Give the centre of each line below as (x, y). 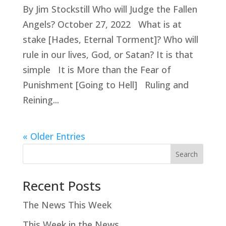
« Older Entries (54, 136)
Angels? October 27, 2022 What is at (102, 24)
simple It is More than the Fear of (97, 69)
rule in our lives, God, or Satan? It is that (108, 54)
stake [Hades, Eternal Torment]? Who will (110, 39)
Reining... (41, 100)
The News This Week (67, 205)
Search (187, 154)
